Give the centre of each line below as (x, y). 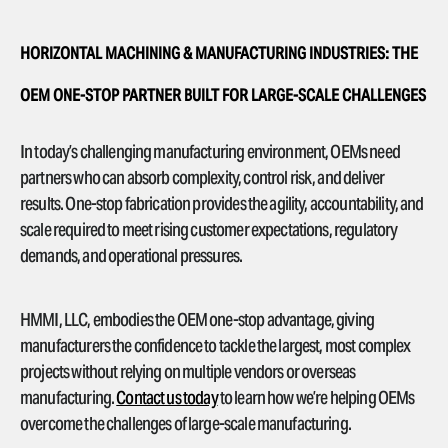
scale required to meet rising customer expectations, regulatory (209, 230)
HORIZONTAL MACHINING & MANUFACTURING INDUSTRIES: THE (219, 53)
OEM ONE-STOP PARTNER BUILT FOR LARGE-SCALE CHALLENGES (223, 95)
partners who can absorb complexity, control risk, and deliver (202, 178)
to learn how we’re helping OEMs (316, 397)
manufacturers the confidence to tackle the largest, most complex (215, 345)
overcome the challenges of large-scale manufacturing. (187, 423)
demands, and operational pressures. (132, 256)
